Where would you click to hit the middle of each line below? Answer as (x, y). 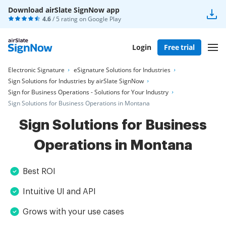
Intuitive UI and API (59, 192)
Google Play (104, 19)
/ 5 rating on (69, 19)
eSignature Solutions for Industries (122, 70)
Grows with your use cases (73, 212)
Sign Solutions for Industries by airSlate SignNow (76, 81)
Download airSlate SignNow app (64, 10)
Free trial (179, 47)
